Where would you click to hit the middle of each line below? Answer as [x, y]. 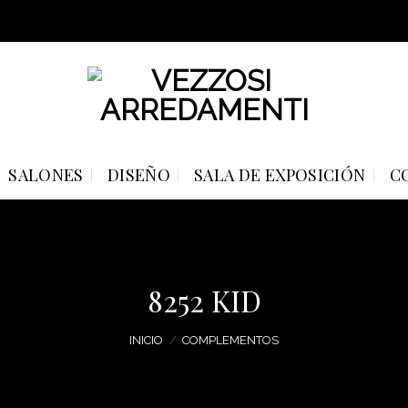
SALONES [46, 174]
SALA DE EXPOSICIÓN [280, 174]
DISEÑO [139, 174]
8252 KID [204, 300]
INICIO [146, 340]
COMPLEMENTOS [231, 340]
